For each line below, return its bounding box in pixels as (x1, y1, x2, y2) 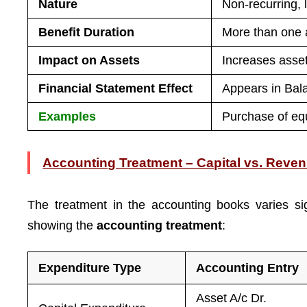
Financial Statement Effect (38, 82, 193, 95)
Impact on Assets (38, 53, 140, 67)
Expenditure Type (38, 260, 142, 275)
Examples (38, 110, 97, 123)
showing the (27, 219, 97, 232)
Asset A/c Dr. (196, 291, 267, 305)
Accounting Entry (196, 260, 299, 275)
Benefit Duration (38, 25, 135, 39)
